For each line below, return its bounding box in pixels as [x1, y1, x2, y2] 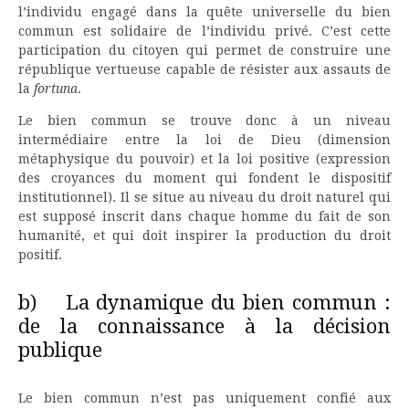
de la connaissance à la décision [18, 314, 391, 338]
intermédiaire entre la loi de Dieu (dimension [18, 131, 391, 147]
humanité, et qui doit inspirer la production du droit [18, 227, 391, 243]
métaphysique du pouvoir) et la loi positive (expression [18, 151, 391, 166]
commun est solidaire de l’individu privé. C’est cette [18, 23, 391, 38]
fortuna [34, 80, 78, 96]
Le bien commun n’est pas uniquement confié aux [18, 391, 391, 406]
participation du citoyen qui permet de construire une [18, 42, 391, 58]
